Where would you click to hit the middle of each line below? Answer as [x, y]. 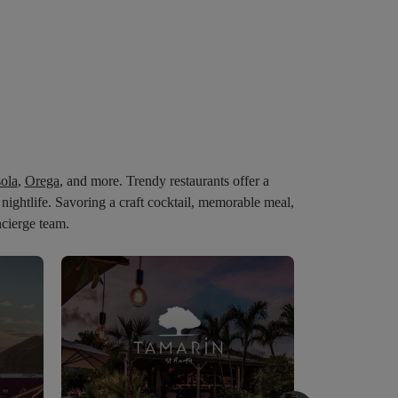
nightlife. [28, 203]
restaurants [201, 181]
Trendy [147, 181]
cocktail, [173, 203]
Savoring [82, 203]
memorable [231, 203]
